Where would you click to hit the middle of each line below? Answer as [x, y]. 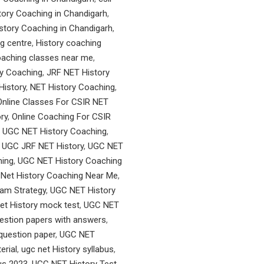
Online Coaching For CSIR [61, 117]
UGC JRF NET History [43, 146]
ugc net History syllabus [67, 249]
